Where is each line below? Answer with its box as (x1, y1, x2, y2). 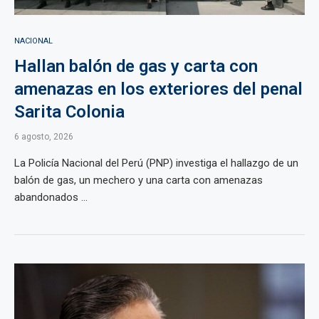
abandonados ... (14, 191, 88, 204)
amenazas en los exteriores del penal (14, 79, 303, 99)
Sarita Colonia (14, 102, 125, 122)
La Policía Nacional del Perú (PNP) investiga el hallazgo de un (14, 157, 298, 169)
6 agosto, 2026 (14, 132, 73, 142)
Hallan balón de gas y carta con (14, 56, 258, 76)
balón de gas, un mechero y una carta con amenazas (14, 174, 263, 187)
